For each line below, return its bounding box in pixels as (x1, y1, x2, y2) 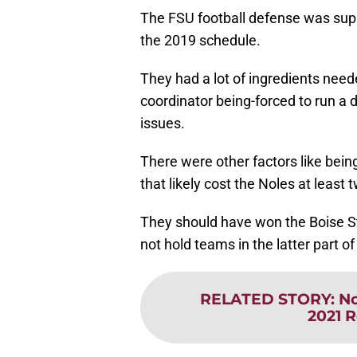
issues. (140, 114, 185, 131)
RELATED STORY (200, 288, 331, 308)
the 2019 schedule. (140, 31, 261, 49)
